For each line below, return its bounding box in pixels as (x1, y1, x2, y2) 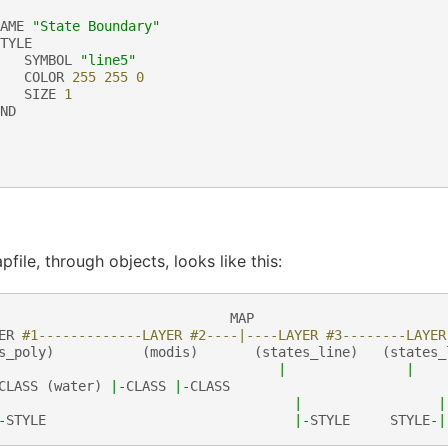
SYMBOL (23, 51, 72, 68)
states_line (261, 343, 350, 360)
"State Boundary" (31, 17, 160, 34)
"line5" (79, 51, 136, 68)
